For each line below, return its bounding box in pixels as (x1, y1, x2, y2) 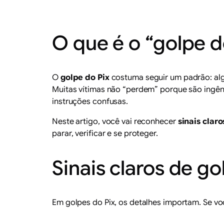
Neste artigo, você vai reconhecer (52, 116, 178, 126)
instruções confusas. (52, 96, 128, 106)
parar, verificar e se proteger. (52, 128, 158, 138)
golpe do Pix (60, 72, 109, 82)
